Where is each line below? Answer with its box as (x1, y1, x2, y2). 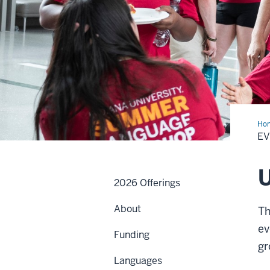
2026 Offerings (114, 177, 180, 190)
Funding (114, 228, 149, 242)
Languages (114, 254, 162, 268)
